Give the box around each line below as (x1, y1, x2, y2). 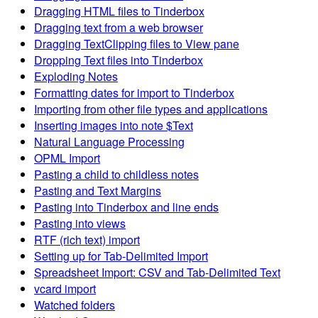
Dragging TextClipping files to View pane (34, 35, 239, 52)
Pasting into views (34, 214, 126, 231)
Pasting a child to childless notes (34, 165, 199, 182)
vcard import (34, 280, 96, 297)
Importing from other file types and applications (34, 100, 268, 117)
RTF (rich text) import (34, 231, 140, 248)
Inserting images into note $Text (34, 116, 193, 133)
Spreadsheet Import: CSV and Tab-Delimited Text (34, 263, 280, 280)
